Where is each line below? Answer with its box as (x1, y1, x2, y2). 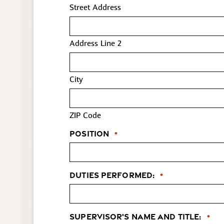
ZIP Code (69, 110, 101, 120)
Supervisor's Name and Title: (69, 211, 201, 221)
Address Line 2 (69, 38, 122, 48)
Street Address (69, 2, 121, 12)
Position (69, 128, 109, 138)
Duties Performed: (69, 169, 155, 180)
